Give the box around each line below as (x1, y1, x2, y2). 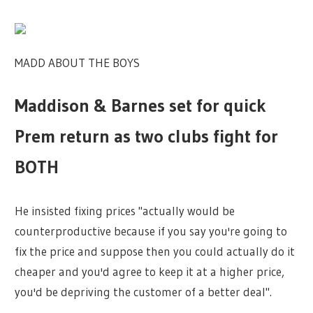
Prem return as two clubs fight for (15, 125, 279, 148)
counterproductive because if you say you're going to (15, 223, 288, 238)
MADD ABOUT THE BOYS (15, 54, 140, 70)
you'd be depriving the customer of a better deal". (15, 284, 272, 299)
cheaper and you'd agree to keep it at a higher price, (15, 263, 285, 279)
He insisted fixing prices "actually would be (15, 203, 235, 218)
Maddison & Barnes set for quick (15, 94, 267, 117)
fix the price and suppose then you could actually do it (15, 243, 296, 259)
